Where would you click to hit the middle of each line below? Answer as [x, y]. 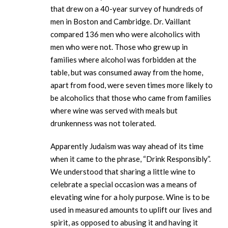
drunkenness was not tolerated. [103, 123]
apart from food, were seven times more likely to [132, 85]
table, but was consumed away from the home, [127, 73]
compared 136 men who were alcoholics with [125, 34]
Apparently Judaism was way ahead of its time [127, 146]
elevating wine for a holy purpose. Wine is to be [130, 197]
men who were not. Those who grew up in [119, 47]
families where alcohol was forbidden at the [123, 60]
